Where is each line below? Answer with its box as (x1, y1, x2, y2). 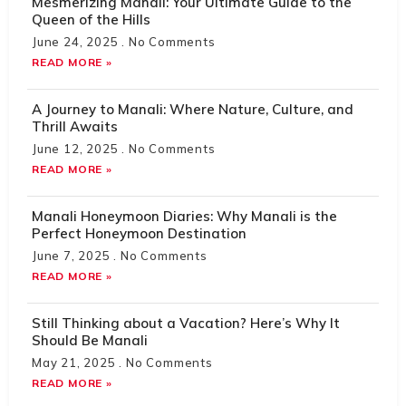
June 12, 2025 (32, 140, 122, 156)
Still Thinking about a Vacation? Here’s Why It (32, 314, 340, 332)
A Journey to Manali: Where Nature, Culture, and (32, 100, 353, 118)
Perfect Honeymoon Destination (32, 224, 246, 242)
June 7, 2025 (32, 247, 114, 263)
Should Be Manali (32, 331, 148, 349)
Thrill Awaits (32, 117, 118, 135)
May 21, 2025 (32, 354, 120, 370)
